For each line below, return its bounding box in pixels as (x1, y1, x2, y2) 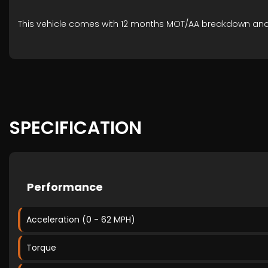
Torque (26, 242, 56, 254)
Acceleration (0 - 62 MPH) (26, 214, 135, 226)
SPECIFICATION (9, 115, 142, 141)
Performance (27, 179, 103, 194)
